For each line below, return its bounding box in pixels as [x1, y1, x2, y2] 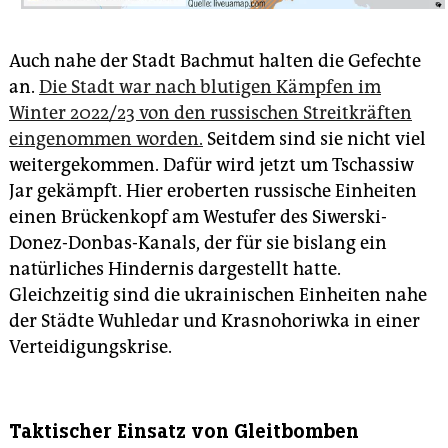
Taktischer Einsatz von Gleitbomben [9, 419, 359, 445]
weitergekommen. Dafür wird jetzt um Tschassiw [9, 154, 414, 177]
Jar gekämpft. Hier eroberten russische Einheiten [9, 180, 417, 203]
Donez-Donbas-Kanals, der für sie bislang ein [9, 232, 387, 255]
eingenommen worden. [9, 128, 203, 151]
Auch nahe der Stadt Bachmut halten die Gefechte [9, 50, 421, 73]
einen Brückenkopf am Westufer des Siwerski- [9, 206, 387, 229]
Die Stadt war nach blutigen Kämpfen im [39, 76, 381, 99]
